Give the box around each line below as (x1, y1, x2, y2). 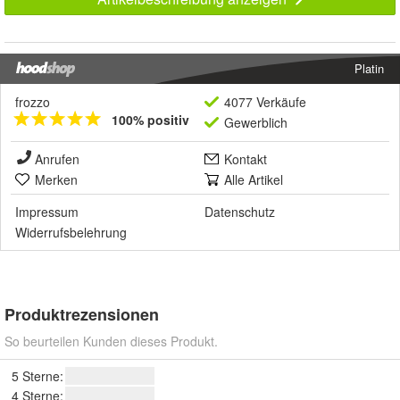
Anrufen (35, 149, 79, 168)
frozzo (15, 92, 50, 111)
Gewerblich (224, 112, 287, 131)
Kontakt (224, 149, 267, 168)
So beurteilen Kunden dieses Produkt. (4, 331, 218, 350)
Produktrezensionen (4, 302, 159, 326)
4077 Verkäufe (224, 92, 306, 111)
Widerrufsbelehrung (15, 222, 127, 241)
